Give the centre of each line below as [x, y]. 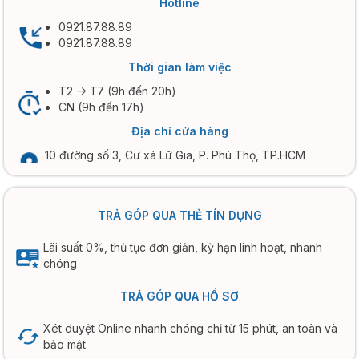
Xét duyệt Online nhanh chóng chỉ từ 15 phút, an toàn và [190, 328]
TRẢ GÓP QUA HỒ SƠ [179, 296]
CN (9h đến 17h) [101, 107]
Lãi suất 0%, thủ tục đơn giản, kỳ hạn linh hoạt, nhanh [183, 247]
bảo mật [65, 344]
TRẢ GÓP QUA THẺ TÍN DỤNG [179, 215]
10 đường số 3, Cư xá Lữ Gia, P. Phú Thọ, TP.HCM [175, 155]
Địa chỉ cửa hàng [179, 131]
